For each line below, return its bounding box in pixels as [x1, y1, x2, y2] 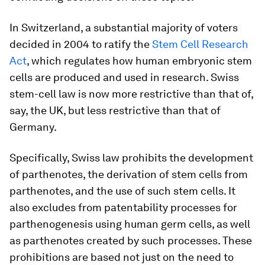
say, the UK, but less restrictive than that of [9, 104, 221, 117]
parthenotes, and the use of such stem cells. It [9, 185, 235, 197]
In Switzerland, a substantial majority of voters [9, 21, 238, 34]
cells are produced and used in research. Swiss [9, 71, 239, 83]
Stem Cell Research [152, 38, 248, 50]
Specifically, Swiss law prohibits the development [9, 151, 253, 164]
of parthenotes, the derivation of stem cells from [9, 168, 248, 180]
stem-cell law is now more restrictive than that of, [9, 88, 253, 100]
